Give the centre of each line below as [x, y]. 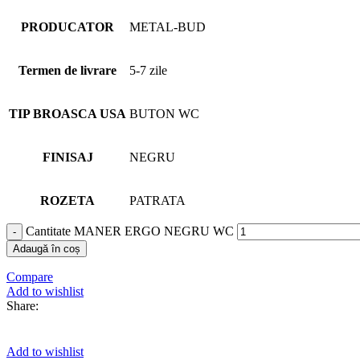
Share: [22, 305]
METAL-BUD [168, 27]
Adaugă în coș [47, 248]
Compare [30, 276]
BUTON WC [164, 113]
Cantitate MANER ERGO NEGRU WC [130, 231]
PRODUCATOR [67, 27]
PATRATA [157, 200]
